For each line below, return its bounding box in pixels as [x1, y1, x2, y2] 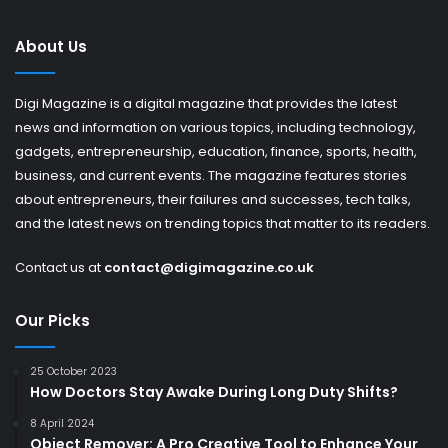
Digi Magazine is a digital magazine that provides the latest [15, 94, 397, 114]
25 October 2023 [30, 364, 117, 380]
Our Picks [15, 310, 90, 332]
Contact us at [15, 258, 104, 278]
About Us [15, 36, 87, 58]
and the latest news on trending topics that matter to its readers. [15, 214, 430, 234]
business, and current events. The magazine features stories [15, 166, 407, 186]
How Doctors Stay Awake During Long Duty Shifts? [30, 382, 398, 403]
